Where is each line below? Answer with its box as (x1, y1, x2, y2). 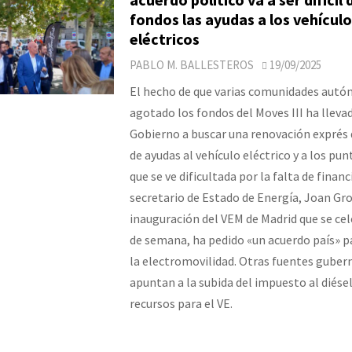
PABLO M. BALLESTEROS (129, 57, 254, 72)
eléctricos (129, 28, 200, 49)
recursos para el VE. (129, 295, 233, 311)
